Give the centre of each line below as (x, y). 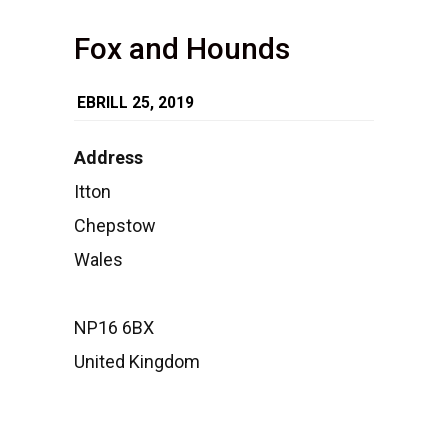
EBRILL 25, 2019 (135, 103)
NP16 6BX (114, 327)
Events (402, 305)
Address (108, 157)
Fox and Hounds (182, 48)
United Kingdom (137, 361)
